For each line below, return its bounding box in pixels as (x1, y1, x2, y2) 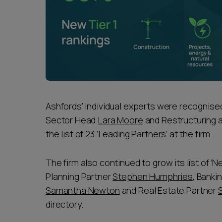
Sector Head (46, 114, 98, 126)
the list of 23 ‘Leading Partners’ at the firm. (46, 128, 216, 140)
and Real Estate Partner (119, 184, 219, 196)
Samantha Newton (46, 184, 120, 196)
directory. (46, 198, 85, 210)
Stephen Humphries (112, 170, 193, 182)
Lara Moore (98, 114, 143, 126)
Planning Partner (46, 170, 113, 182)
